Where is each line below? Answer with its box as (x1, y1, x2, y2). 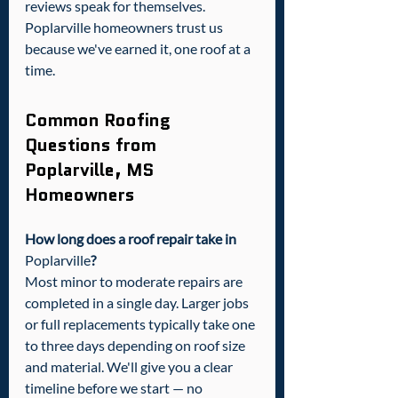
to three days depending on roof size (25, 337, 248, 354)
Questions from (25, 132, 161, 158)
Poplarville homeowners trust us (25, 19, 226, 36)
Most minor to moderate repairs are (25, 273, 245, 291)
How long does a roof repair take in (25, 230, 239, 248)
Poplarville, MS (25, 157, 158, 183)
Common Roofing (25, 107, 175, 133)
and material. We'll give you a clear (25, 358, 235, 376)
